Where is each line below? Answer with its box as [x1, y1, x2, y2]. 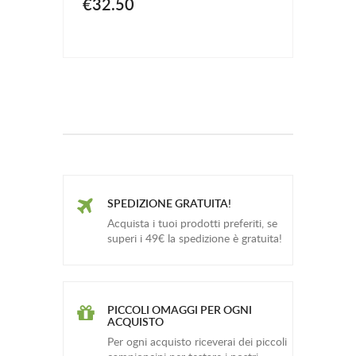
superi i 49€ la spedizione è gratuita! [107, 230, 282, 246]
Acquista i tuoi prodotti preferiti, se [107, 215, 277, 230]
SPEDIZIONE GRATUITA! [107, 195, 231, 211]
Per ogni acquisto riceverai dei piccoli [107, 333, 287, 349]
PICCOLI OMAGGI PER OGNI [107, 301, 252, 317]
